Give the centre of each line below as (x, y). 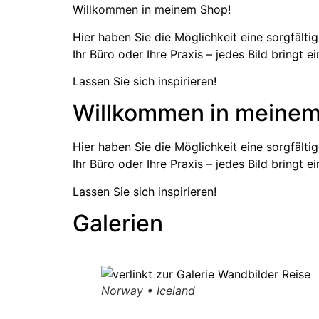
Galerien (118, 224)
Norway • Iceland (148, 291)
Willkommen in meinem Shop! (152, 10)
